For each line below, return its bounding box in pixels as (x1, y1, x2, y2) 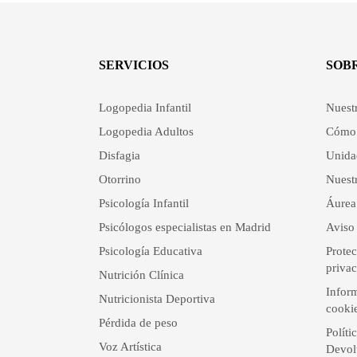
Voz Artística (98, 340, 162, 353)
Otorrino (98, 173, 141, 186)
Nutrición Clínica (98, 269, 184, 281)
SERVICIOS (98, 58, 169, 72)
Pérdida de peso (98, 316, 178, 329)
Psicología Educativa (98, 245, 202, 257)
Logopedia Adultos (98, 125, 194, 138)
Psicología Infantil (98, 197, 189, 210)
